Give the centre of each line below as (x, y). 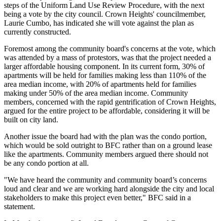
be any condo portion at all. (46, 163)
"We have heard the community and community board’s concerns (105, 180)
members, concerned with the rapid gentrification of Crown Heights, (110, 102)
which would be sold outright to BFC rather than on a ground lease (108, 146)
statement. (19, 207)
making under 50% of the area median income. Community (96, 93)
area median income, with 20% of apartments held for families (100, 84)
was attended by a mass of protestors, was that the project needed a (108, 58)
